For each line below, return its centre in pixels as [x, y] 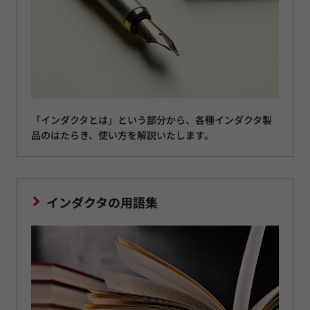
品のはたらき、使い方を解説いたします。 [122, 135]
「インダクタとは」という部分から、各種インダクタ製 [152, 119]
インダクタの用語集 [102, 202]
